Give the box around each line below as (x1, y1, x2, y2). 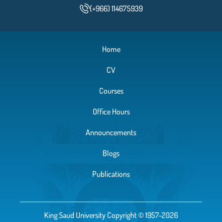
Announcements (86, 127, 136, 138)
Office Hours (92, 107, 130, 117)
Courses (99, 86, 123, 96)
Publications (92, 169, 130, 179)
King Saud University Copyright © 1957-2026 (44, 210, 178, 221)
